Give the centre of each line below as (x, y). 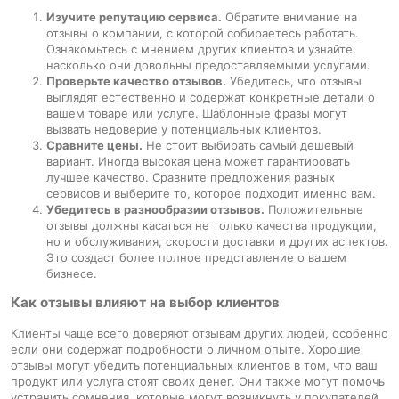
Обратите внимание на (289, 17)
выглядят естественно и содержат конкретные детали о (211, 98)
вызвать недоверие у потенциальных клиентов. (184, 130)
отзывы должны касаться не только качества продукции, (212, 226)
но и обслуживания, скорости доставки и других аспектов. (217, 242)
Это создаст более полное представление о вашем (196, 258)
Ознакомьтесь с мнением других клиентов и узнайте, (201, 49)
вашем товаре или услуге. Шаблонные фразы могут (197, 114)
